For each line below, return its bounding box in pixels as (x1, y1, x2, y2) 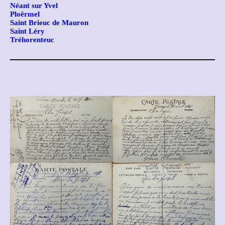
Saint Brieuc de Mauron (10, 19, 88, 27)
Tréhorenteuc (10, 36, 54, 44)
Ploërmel (10, 10, 40, 18)
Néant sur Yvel (10, 2, 58, 10)
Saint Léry (10, 27, 45, 35)
